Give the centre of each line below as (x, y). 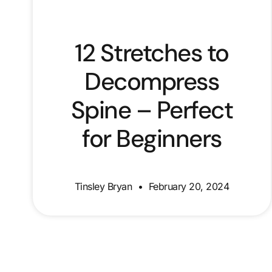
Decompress (152, 82)
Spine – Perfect (152, 110)
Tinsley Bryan (104, 187)
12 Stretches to (152, 53)
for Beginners (152, 139)
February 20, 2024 (188, 187)
